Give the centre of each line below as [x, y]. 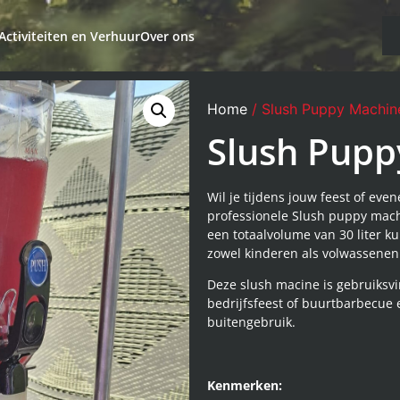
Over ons [168, 36]
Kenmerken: [244, 386]
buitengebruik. [251, 322]
